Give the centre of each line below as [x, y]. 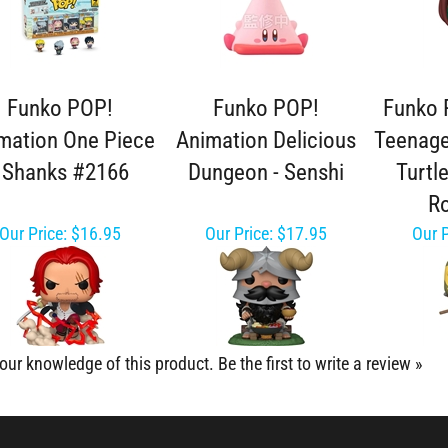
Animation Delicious [266, 140]
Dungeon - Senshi [266, 172]
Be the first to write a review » [320, 363]
